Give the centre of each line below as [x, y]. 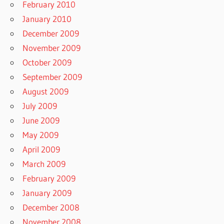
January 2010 [47, 18]
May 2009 [41, 134]
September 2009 [52, 76]
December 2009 [51, 33]
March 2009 [44, 163]
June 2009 [41, 120]
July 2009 [40, 105]
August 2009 [46, 91]
